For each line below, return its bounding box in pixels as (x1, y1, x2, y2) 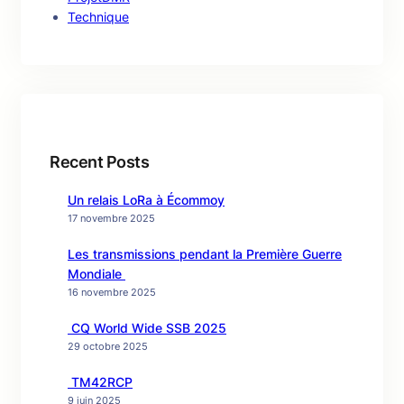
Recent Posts (50, 152, 149, 171)
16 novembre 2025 (68, 286, 156, 298)
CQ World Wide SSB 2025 (68, 320, 226, 335)
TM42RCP (68, 374, 133, 390)
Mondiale (68, 266, 125, 281)
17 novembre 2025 (68, 212, 155, 225)
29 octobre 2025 (68, 340, 148, 353)
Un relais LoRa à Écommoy (68, 192, 225, 207)
